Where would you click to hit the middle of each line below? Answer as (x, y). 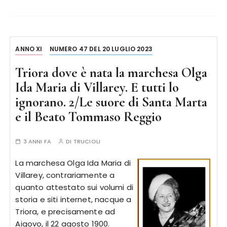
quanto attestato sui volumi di (74, 187)
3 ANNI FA (37, 141)
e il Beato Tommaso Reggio (89, 117)
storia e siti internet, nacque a (73, 199)
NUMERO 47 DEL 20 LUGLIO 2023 (101, 49)
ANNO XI (29, 49)
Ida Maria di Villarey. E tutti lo (97, 87)
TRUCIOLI (87, 141)
